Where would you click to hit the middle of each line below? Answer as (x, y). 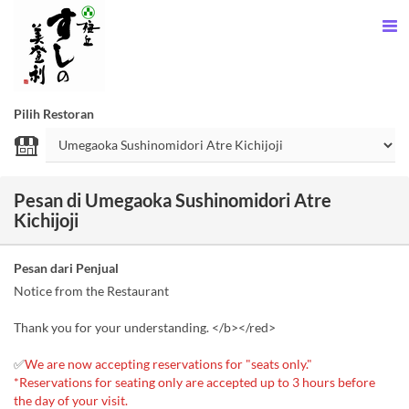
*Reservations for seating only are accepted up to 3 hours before (194, 382)
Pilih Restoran (54, 114)
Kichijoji (46, 220)
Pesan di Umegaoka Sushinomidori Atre (173, 200)
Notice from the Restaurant (91, 291)
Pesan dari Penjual (66, 268)
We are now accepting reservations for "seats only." (168, 364)
